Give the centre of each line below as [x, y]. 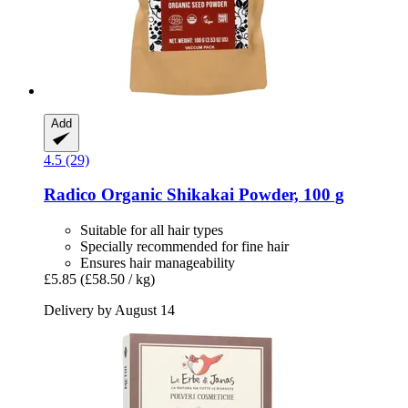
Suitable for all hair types [152, 230]
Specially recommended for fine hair [184, 246]
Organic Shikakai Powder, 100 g [220, 195]
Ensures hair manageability [158, 263]
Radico [70, 195]
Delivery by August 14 [109, 310]
